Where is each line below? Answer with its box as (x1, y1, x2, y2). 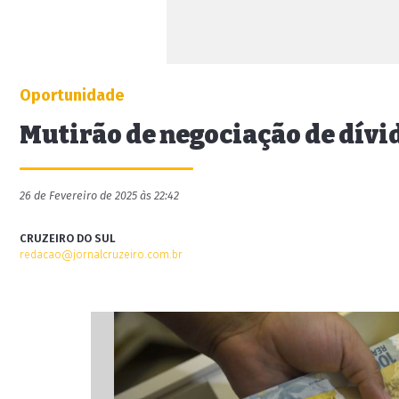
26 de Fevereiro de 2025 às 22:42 (20, 189, 179, 202)
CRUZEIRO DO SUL (20, 232, 116, 245)
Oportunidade (20, 85, 124, 105)
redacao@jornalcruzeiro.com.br (20, 248, 183, 261)
